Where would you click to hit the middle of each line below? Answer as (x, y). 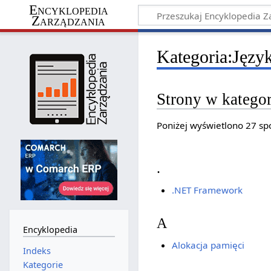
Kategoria (192, 57)
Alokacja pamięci (208, 245)
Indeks (37, 250)
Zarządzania (69, 21)
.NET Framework (207, 190)
